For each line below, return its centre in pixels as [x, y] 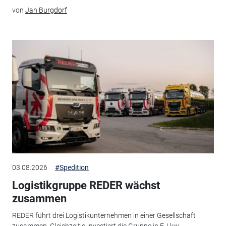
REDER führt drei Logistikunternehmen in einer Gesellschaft [104, 216]
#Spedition [72, 167]
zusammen [39, 198]
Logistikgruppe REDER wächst [86, 185]
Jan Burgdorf [46, 10]
